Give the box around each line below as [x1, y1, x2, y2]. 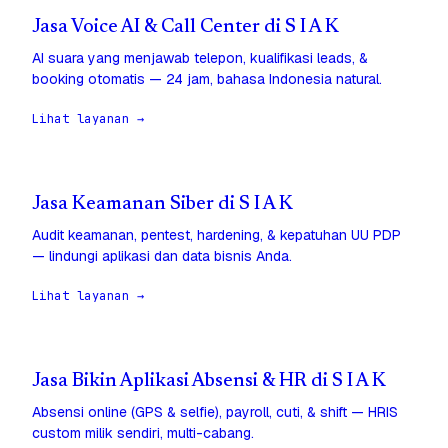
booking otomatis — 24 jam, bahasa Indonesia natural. [32, 70, 382, 89]
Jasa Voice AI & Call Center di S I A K [32, 18, 339, 38]
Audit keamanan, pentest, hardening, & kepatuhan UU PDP [32, 226, 401, 245]
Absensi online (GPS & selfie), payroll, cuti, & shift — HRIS [32, 403, 398, 422]
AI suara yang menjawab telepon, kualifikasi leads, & [32, 49, 368, 68]
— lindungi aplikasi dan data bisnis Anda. [32, 247, 292, 266]
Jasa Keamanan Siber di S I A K [32, 195, 293, 215]
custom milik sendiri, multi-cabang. [32, 424, 254, 443]
